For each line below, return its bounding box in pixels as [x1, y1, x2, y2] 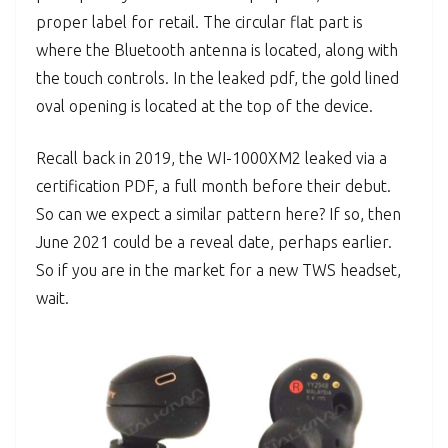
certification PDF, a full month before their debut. [36, 177, 391, 196]
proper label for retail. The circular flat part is [36, 13, 363, 32]
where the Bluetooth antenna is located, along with [36, 41, 398, 60]
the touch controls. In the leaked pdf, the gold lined [36, 69, 399, 88]
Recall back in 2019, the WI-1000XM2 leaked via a [36, 149, 387, 168]
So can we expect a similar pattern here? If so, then [36, 205, 401, 224]
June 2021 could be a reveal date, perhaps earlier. [36, 233, 392, 252]
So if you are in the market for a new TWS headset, [36, 261, 401, 280]
